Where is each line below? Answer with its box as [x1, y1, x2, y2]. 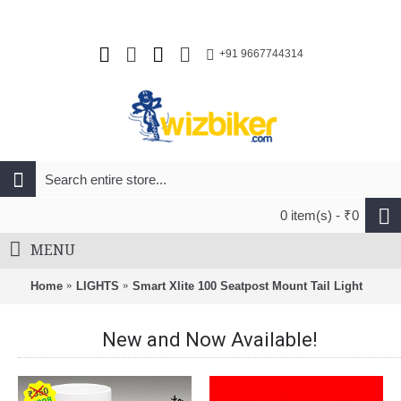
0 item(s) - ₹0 [280, 208, 359, 223]
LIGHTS [76, 278, 119, 293]
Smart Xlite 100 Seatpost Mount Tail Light [132, 278, 363, 293]
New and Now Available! [101, 328, 318, 351]
